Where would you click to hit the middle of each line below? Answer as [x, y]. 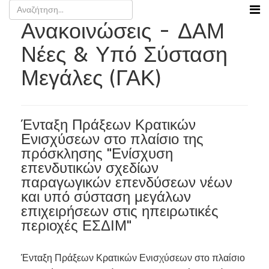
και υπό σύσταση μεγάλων [106, 197]
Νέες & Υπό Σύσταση [124, 55]
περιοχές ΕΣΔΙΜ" [76, 226]
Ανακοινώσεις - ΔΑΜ [123, 31]
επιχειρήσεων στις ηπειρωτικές [120, 211]
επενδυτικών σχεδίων [90, 168]
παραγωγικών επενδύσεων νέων [127, 183]
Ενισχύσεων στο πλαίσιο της [112, 139]
